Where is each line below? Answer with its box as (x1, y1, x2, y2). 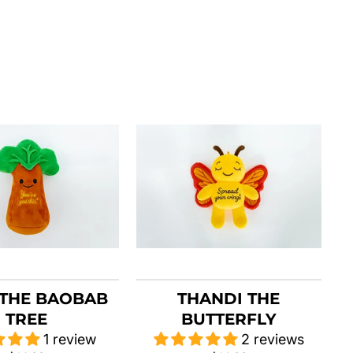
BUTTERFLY (180, 310, 277, 329)
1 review (43, 331, 97, 348)
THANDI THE (177, 289, 281, 309)
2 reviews (240, 331, 304, 348)
